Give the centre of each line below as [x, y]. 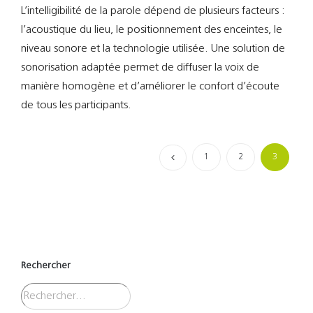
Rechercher [46, 266]
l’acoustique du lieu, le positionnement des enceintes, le [152, 30]
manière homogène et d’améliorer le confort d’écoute [150, 87]
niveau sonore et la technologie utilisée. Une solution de [153, 49]
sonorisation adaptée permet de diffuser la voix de [140, 68]
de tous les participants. [76, 106]
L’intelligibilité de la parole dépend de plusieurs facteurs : [153, 12]
